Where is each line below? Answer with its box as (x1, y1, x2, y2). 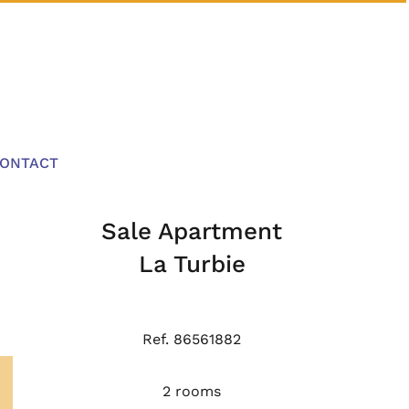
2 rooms (163, 383, 221, 401)
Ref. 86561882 (142, 330, 241, 349)
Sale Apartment (101, 217, 282, 246)
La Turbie (138, 250, 246, 278)
